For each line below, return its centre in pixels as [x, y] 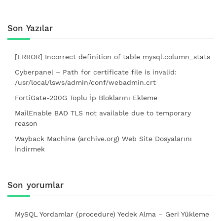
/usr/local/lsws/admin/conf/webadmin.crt [85, 83]
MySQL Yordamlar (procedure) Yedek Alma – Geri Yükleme [112, 214]
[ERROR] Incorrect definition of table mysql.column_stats [112, 57]
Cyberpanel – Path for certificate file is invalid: [96, 72]
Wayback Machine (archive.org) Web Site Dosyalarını [103, 139]
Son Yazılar [30, 28]
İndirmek [30, 149]
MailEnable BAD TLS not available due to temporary [103, 113]
